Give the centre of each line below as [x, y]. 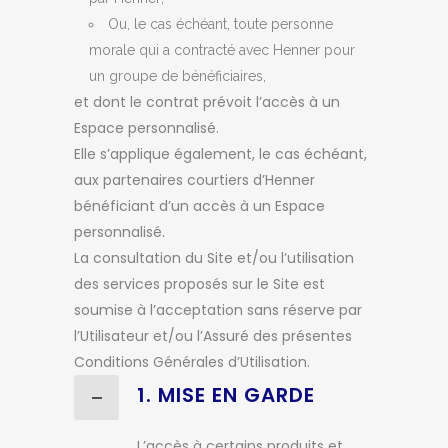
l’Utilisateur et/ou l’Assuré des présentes [213, 336]
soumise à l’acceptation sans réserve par [218, 310]
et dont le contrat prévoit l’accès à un [207, 102]
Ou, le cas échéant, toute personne [220, 24]
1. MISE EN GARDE [226, 395]
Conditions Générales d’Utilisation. [192, 362]
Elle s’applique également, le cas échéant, [220, 154]
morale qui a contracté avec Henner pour [222, 50]
